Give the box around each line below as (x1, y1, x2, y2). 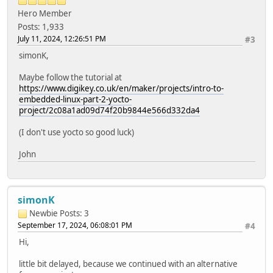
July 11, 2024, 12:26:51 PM (18, 33, 106, 44)
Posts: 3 (60, 207, 89, 219)
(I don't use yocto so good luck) (19, 126, 134, 138)
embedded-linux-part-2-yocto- (19, 93, 132, 105)
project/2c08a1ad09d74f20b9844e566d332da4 (19, 104, 200, 116)
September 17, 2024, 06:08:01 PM (18, 219, 132, 230)
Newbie (29, 207, 58, 219)
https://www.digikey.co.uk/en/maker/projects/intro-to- (19, 82, 224, 94)
